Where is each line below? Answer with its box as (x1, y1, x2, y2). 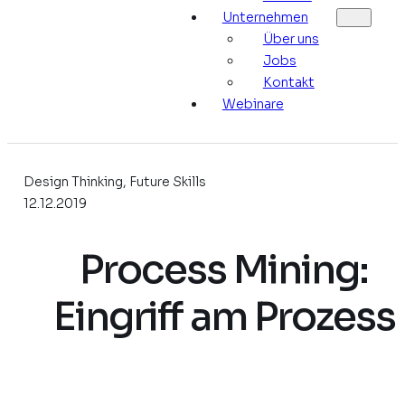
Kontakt (262, 73, 315, 90)
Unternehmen (221, 8, 308, 25)
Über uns (262, 30, 319, 47)
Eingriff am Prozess (52, 291, 395, 342)
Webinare (221, 95, 284, 112)
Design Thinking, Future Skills (23, 173, 206, 190)
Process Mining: (80, 244, 369, 295)
